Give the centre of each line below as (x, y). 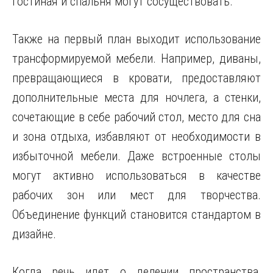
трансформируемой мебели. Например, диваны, (136, 58)
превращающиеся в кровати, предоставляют (136, 78)
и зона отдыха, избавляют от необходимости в (136, 136)
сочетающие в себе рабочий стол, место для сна (136, 117)
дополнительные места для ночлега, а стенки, (136, 97)
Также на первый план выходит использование (136, 39)
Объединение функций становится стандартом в (136, 214)
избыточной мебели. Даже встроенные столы (136, 156)
